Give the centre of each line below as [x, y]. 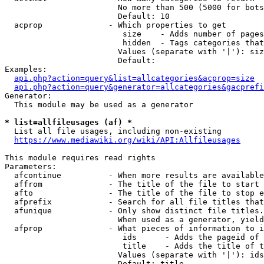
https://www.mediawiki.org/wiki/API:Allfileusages [127, 140]
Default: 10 [87, 16]
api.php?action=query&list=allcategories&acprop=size [134, 78]
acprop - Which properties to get [115, 25]
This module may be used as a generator [99, 105]
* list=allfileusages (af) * [68, 122]
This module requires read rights [80, 158]
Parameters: [31, 166]
